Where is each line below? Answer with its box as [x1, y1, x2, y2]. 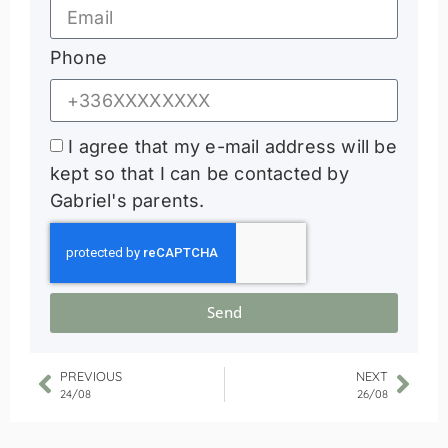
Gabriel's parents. [50, 189, 205, 211]
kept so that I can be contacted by [50, 162, 349, 184]
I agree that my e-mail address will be [68, 135, 397, 157]
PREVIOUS [60, 367, 122, 384]
